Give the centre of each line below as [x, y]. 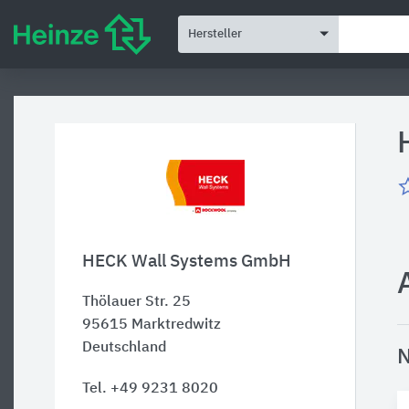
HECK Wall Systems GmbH [187, 262]
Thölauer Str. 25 [136, 302]
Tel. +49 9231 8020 [150, 389]
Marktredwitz [176, 325]
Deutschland [124, 348]
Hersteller [215, 34]
